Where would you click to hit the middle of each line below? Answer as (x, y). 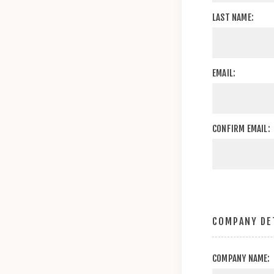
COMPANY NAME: (241, 258)
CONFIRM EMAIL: (241, 129)
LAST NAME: (233, 17)
